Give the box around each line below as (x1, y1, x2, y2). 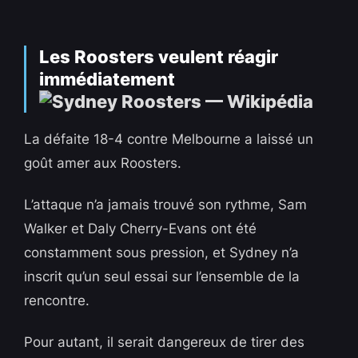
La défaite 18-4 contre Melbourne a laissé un (24, 131, 314, 148)
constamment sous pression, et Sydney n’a (24, 245, 300, 261)
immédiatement (39, 69, 176, 90)
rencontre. (24, 292, 90, 309)
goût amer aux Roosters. (24, 155, 182, 172)
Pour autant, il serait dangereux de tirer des (24, 334, 305, 351)
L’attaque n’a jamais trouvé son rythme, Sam (24, 197, 308, 213)
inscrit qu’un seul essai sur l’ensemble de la (24, 268, 300, 285)
